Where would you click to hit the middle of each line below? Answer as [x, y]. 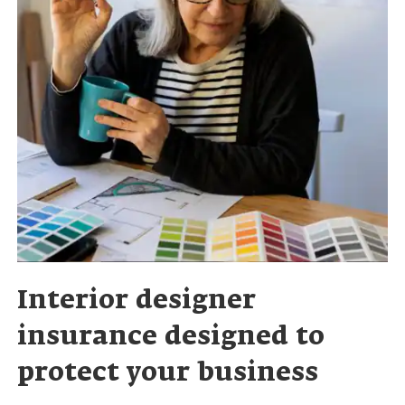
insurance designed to [171, 337]
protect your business [168, 373]
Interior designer [137, 301]
